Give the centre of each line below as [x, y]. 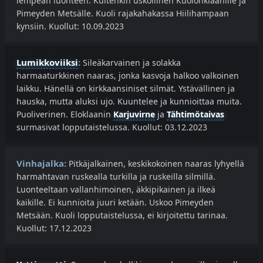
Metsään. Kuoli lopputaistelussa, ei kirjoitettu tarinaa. [122, 215]
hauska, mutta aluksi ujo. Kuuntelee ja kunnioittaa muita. [129, 102]
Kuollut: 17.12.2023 [54, 228]
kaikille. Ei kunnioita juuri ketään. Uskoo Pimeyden [115, 203]
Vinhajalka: [41, 163]
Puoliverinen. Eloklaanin [65, 114]
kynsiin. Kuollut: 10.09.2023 [70, 26]
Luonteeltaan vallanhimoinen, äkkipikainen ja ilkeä [116, 190]
